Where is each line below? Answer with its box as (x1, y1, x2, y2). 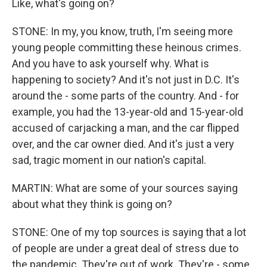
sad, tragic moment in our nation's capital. (12, 154, 206, 166)
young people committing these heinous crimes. (12, 41, 241, 54)
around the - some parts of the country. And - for (12, 89, 239, 102)
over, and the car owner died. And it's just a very (12, 138, 234, 150)
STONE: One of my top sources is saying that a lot (12, 226, 246, 238)
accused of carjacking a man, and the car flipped (12, 122, 239, 134)
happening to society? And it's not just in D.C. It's (12, 73, 240, 86)
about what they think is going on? (12, 198, 172, 210)
